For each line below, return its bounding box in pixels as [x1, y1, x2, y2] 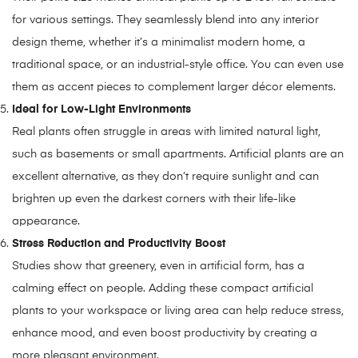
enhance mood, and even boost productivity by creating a [12, 327, 317, 339]
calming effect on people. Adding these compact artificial [12, 282, 313, 294]
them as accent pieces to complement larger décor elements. [12, 81, 336, 93]
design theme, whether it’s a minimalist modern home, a [12, 36, 305, 48]
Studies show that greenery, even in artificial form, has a [12, 260, 304, 272]
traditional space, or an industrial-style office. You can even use [12, 58, 344, 70]
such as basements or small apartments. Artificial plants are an [12, 148, 344, 160]
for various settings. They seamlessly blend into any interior [12, 14, 319, 26]
